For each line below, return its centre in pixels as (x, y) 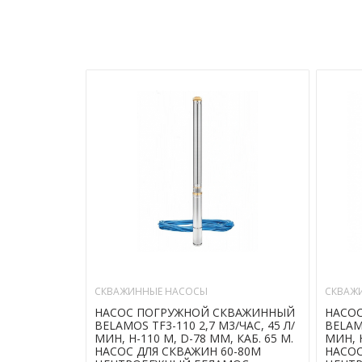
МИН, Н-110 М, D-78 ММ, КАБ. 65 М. (194, 338)
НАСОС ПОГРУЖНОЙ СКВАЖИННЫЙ (195, 312)
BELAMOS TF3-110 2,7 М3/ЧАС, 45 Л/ (195, 325)
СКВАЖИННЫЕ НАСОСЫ (151, 291)
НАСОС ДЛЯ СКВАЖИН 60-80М (178, 351)
